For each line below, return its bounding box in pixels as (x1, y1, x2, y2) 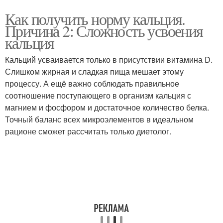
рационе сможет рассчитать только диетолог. (5, 125, 171, 137)
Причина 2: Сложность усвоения (5, 20, 203, 41)
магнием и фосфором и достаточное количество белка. (5, 102, 209, 113)
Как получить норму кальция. (5, 8, 185, 29)
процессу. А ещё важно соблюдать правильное (5, 78, 179, 89)
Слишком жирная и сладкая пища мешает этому (5, 66, 184, 77)
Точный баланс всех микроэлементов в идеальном (5, 113, 194, 125)
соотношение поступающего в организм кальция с (5, 90, 191, 101)
